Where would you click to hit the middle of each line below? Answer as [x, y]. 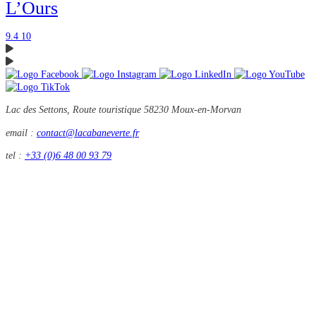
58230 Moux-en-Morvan [193, 110]
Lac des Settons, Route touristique [75, 110]
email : [21, 132]
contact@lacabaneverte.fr [88, 132]
